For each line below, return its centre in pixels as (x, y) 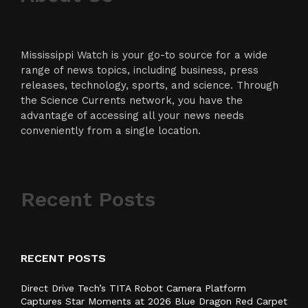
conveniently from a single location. (111, 131)
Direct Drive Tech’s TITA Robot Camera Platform (133, 288)
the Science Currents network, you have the (132, 101)
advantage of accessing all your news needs (132, 116)
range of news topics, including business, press (140, 70)
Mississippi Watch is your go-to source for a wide (144, 55)
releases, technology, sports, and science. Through (150, 86)
